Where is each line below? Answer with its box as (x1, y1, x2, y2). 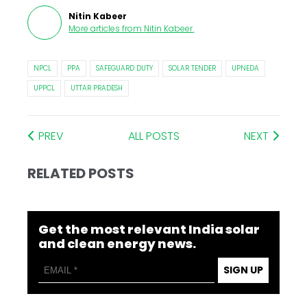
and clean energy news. (38, 235, 197, 253)
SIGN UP (223, 263, 263, 278)
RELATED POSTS (27, 164, 135, 184)
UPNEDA (232, 63, 260, 74)
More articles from (69, 23, 143, 35)
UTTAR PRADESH (71, 83, 123, 94)
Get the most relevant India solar (38, 221, 260, 238)
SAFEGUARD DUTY (96, 63, 153, 74)
